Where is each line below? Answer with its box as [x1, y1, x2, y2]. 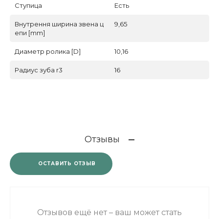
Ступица [15, 1, 42, 10]
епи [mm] [15, 29, 45, 37]
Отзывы [85, 134, 120, 145]
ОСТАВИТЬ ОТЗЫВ [38, 160, 96, 167]
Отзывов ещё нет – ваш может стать [37, 208, 182, 218]
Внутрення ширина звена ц [15, 20, 104, 28]
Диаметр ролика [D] [15, 47, 81, 56]
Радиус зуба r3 [15, 66, 63, 74]
